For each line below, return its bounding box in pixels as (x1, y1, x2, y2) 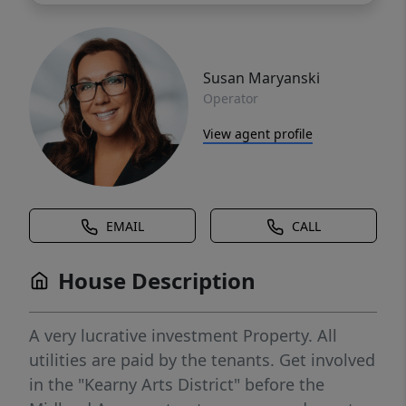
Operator (203, 89, 258, 107)
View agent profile (203, 124, 313, 142)
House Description (58, 266, 256, 296)
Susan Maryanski (203, 67, 320, 88)
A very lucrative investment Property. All (29, 324, 337, 347)
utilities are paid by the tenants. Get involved (29, 349, 375, 372)
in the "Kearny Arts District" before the (29, 373, 324, 396)
